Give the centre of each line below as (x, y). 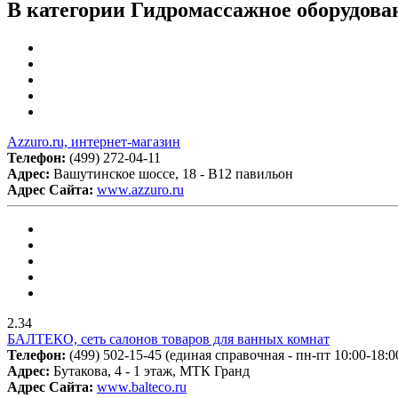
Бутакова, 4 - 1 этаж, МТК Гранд (151, 370)
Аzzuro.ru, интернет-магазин (94, 141)
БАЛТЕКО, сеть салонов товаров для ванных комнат (168, 338)
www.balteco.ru (142, 386)
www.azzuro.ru (140, 189)
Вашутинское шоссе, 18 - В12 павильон (173, 173)
